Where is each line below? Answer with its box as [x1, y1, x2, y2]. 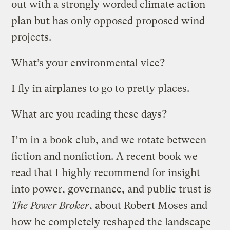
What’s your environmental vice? [11, 56, 165, 69]
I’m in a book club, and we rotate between [11, 133, 207, 146]
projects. [11, 31, 52, 43]
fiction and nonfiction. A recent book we [11, 150, 198, 162]
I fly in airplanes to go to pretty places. [11, 82, 190, 94]
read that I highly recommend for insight [11, 166, 201, 179]
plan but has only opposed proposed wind [11, 14, 205, 27]
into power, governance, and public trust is [11, 183, 212, 195]
